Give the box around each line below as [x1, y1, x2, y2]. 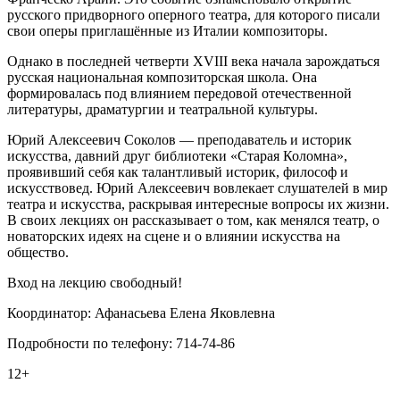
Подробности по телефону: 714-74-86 [7, 335, 235, 351]
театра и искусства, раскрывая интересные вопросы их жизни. [7, 196, 389, 212]
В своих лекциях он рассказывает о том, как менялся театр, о [7, 212, 379, 228]
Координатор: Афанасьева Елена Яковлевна [7, 304, 275, 321]
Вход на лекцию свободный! [7, 274, 182, 290]
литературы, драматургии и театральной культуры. [7, 101, 318, 117]
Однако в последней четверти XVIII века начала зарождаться [7, 53, 379, 69]
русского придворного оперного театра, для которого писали [7, 6, 380, 22]
